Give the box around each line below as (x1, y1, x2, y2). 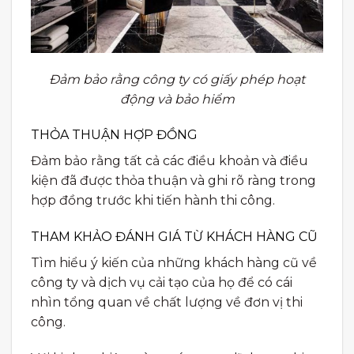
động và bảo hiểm (119, 91, 235, 107)
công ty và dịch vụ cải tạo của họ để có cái (31, 275, 292, 291)
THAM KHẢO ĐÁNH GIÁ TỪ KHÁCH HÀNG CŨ (31, 229, 318, 245)
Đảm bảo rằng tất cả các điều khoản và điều (31, 153, 308, 169)
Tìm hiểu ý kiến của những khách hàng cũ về (31, 255, 317, 271)
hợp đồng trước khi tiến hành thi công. (31, 193, 275, 209)
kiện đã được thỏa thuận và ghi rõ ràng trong (31, 173, 316, 189)
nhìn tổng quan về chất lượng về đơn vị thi (31, 295, 303, 311)
